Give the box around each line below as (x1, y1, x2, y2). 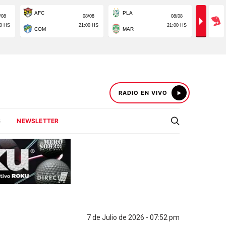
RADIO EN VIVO (119, 89, 167, 96)
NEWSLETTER (17, 117, 59, 125)
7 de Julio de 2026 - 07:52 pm (87, 213, 180, 221)
